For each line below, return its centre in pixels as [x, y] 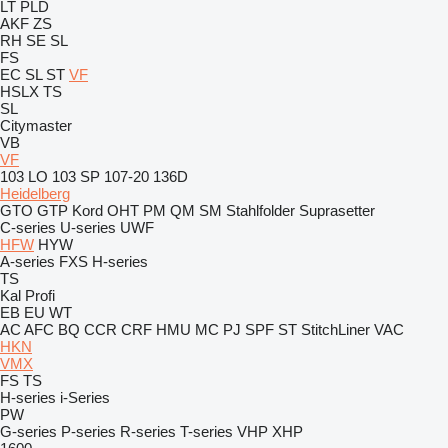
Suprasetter [337, 210]
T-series [206, 431]
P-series [88, 431]
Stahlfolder [260, 210]
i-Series [85, 397]
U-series [88, 227]
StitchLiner [335, 329]
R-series [148, 431]
